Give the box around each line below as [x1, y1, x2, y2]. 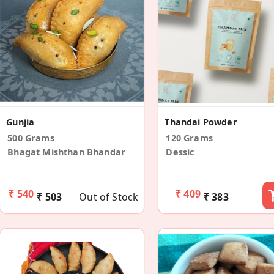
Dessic [166, 146, 194, 158]
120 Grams [166, 132, 213, 144]
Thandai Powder [165, 116, 237, 128]
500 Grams [7, 132, 54, 144]
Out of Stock [79, 190, 139, 204]
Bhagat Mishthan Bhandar [7, 146, 125, 158]
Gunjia [6, 116, 35, 128]
